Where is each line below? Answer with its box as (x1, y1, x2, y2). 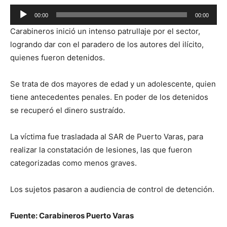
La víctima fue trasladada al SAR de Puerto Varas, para (10, 131, 203, 141)
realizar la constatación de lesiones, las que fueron (10, 144, 192, 155)
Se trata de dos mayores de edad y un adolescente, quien (10, 79, 216, 89)
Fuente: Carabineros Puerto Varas (10, 210, 134, 220)
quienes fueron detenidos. (10, 52, 105, 62)
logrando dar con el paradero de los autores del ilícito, (10, 39, 204, 49)
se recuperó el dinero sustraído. (10, 105, 125, 115)
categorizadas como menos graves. (10, 158, 137, 168)
